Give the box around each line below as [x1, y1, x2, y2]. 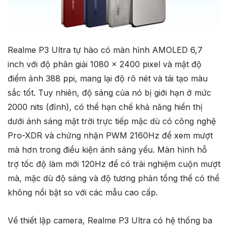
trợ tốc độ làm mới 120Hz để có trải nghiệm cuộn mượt [8, 158, 220, 169]
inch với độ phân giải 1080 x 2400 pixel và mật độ [8, 59, 202, 69]
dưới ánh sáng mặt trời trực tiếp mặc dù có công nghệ [8, 116, 216, 126]
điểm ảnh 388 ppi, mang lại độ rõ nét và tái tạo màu [8, 73, 208, 83]
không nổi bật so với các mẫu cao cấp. [8, 187, 158, 197]
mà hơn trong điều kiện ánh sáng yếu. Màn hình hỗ [8, 144, 207, 155]
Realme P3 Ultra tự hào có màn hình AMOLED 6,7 [8, 44, 203, 55]
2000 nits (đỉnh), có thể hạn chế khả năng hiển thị [8, 101, 203, 112]
